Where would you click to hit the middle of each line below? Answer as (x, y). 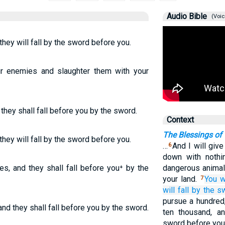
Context (180, 120)
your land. (181, 179)
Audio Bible (187, 16)
